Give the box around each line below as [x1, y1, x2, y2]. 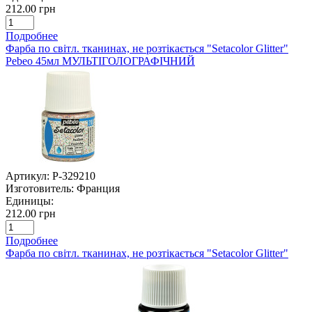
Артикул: [6, 169, 49, 182]
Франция [77, 182, 120, 194]
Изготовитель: [6, 182, 74, 194]
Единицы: [6, 194, 54, 207]
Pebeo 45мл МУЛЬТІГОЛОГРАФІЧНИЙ [6, 54, 195, 67]
